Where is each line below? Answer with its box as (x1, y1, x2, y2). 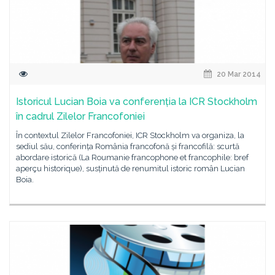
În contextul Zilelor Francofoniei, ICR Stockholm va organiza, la (16, 131, 244, 140)
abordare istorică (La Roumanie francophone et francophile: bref (16, 153, 249, 162)
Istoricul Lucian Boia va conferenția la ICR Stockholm (16, 96, 257, 107)
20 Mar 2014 (215, 70, 261, 79)
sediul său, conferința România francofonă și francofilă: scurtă (16, 142, 239, 151)
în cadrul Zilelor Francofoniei (16, 110, 145, 122)
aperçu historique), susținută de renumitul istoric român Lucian (16, 164, 245, 173)
